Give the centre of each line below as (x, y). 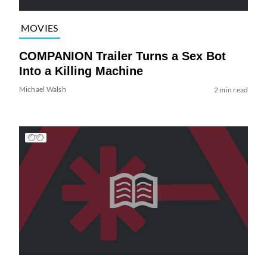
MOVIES (39, 28)
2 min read (231, 89)
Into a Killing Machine (81, 71)
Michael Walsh (42, 89)
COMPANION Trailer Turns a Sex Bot (122, 56)
